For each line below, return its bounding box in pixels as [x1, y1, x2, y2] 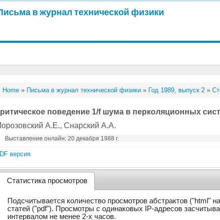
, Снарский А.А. [60, 121, 116, 130]
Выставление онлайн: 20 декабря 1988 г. [5, 135, 119, 142]
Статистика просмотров [6, 177, 87, 185]
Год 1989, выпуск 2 [148, 86, 205, 94]
